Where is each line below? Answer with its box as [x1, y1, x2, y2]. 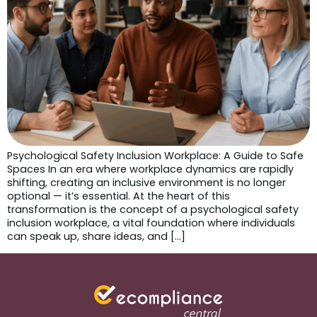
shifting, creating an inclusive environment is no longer [7, 175, 286, 190]
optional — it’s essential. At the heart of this [7, 188, 230, 203]
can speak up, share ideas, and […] [7, 229, 185, 243]
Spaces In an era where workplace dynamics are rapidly [7, 161, 294, 176]
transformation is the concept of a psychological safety [7, 202, 299, 217]
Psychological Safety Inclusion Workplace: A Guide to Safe [7, 148, 304, 163]
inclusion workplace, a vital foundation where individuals [7, 215, 295, 230]
